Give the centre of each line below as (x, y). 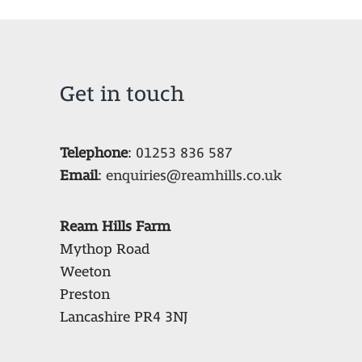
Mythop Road (105, 249)
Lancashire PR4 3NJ (124, 317)
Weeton (85, 271)
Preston (85, 294)
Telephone (94, 153)
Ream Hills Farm (115, 226)
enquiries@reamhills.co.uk (194, 175)
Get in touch (122, 93)
